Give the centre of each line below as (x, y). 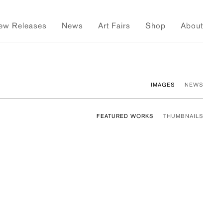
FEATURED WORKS (125, 116)
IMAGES (163, 85)
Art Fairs (114, 26)
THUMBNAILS (183, 116)
